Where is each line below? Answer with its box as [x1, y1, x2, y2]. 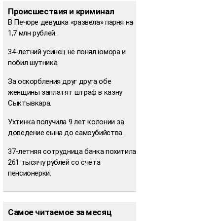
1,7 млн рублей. [8, 28, 57, 37]
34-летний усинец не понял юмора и [8, 47, 126, 56]
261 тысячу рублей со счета [8, 157, 101, 167]
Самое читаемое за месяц [8, 207, 112, 217]
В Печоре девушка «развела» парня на [8, 17, 133, 27]
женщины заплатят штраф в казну [8, 87, 122, 97]
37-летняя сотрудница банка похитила [8, 147, 136, 156]
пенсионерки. [8, 168, 51, 178]
